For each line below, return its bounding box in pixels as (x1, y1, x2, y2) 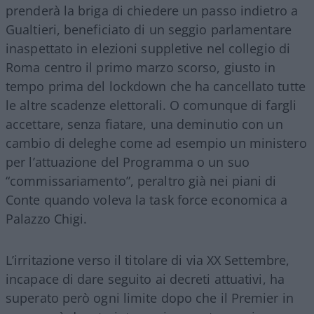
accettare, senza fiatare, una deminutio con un (6, 115, 283, 132)
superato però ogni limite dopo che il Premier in (6, 289, 294, 306)
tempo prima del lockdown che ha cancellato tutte (6, 77, 306, 95)
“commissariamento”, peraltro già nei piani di (6, 172, 277, 189)
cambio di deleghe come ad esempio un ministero (6, 134, 307, 151)
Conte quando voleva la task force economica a (6, 191, 288, 208)
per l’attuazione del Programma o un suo (6, 153, 250, 170)
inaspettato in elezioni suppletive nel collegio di (6, 39, 291, 57)
